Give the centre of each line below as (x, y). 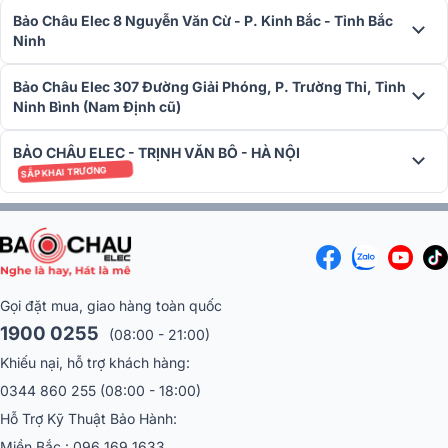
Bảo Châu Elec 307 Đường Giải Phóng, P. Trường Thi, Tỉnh (209, 87)
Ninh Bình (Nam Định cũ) (97, 107)
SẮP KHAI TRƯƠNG (65, 171)
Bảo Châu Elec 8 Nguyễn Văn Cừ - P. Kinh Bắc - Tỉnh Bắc (203, 21)
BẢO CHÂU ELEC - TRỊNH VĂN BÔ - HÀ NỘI (156, 153)
